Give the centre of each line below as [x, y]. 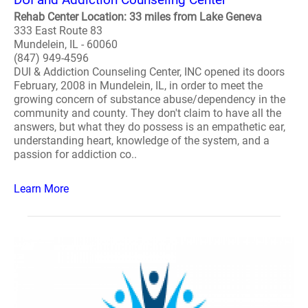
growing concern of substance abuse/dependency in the [150, 99]
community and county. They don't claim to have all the [147, 113]
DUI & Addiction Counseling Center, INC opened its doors [149, 72]
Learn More [41, 189]
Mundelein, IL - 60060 [66, 44]
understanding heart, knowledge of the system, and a [142, 141]
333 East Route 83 [58, 31]
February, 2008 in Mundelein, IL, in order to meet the [138, 86]
